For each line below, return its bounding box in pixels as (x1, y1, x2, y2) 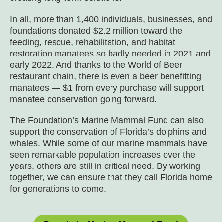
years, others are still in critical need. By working (10, 161, 200, 171)
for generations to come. (10, 184, 106, 194)
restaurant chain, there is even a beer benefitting (10, 71, 201, 82)
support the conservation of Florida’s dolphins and (10, 127, 207, 137)
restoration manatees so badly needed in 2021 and (10, 49, 211, 59)
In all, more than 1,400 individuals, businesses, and (10, 14, 212, 25)
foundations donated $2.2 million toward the (10, 26, 182, 36)
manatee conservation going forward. (10, 94, 157, 105)
